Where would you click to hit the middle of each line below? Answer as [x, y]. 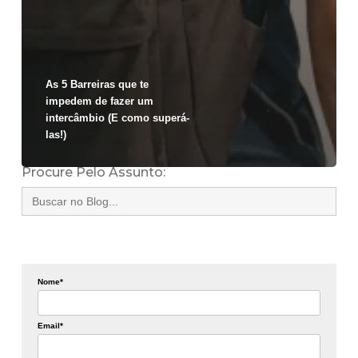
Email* [50, 325]
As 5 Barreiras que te [97, 84]
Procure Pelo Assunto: [93, 172]
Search [42, 192]
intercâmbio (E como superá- [117, 117]
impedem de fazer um [99, 101]
